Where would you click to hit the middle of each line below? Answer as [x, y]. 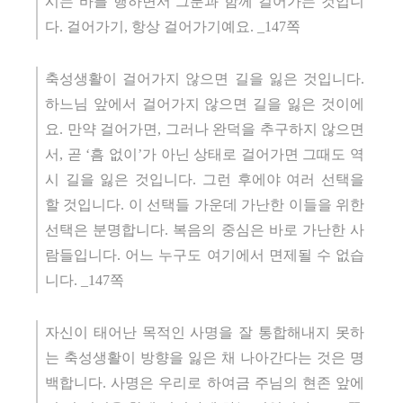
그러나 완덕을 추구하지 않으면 [264, 129]
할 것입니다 [83, 204]
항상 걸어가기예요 [191, 26]
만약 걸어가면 [112, 129]
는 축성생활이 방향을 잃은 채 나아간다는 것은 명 [205, 357]
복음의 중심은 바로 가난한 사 [269, 229]
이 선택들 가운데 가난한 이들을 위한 [246, 204]
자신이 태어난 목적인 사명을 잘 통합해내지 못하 [205, 332]
